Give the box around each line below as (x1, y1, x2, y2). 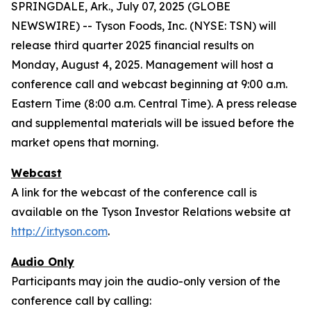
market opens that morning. (11, 135, 158, 149)
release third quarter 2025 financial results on (11, 38, 254, 52)
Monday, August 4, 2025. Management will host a (11, 58, 274, 72)
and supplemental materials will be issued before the (11, 116, 294, 130)
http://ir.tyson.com (11, 224, 108, 238)
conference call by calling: (11, 294, 151, 308)
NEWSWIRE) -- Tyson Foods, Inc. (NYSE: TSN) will (11, 19, 276, 33)
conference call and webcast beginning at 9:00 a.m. (11, 77, 287, 91)
